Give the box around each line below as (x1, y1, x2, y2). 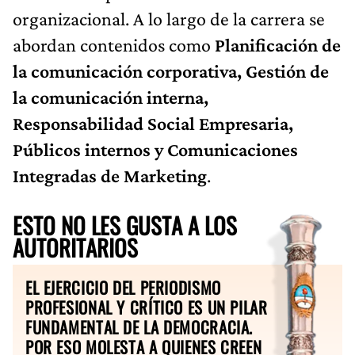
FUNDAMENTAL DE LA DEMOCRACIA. (25, 314, 254, 339)
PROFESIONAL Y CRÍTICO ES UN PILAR (25, 294, 268, 319)
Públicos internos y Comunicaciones (13, 138, 298, 160)
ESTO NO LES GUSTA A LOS (13, 208, 237, 242)
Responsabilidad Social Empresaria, (13, 112, 293, 134)
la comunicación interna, (13, 86, 208, 108)
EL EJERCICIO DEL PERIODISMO (25, 274, 221, 300)
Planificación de (215, 33, 341, 55)
